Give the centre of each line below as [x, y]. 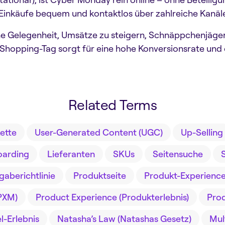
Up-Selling [202, 132]
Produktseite [100, 175]
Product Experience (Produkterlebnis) [112, 197]
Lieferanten [71, 154]
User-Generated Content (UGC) [98, 132]
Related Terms [113, 104]
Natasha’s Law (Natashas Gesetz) [124, 218]
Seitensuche [178, 154]
